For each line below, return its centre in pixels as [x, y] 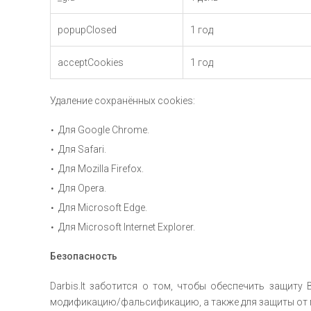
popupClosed [87, 30]
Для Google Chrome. [104, 130]
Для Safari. [82, 149]
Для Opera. [82, 188]
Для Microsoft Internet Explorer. [127, 227]
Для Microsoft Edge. [103, 208]
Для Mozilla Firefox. [101, 169]
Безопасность [84, 256]
